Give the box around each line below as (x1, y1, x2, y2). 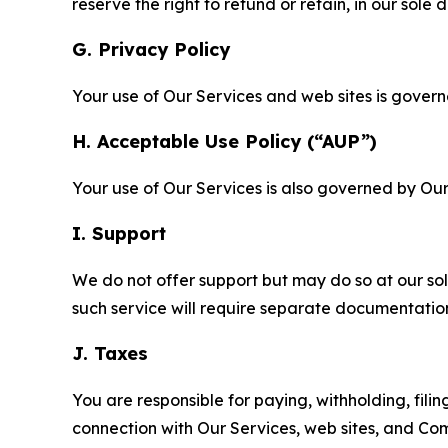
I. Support (72, 221, 166, 245)
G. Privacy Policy (72, 37, 230, 61)
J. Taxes (72, 341, 148, 365)
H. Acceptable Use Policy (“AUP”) (72, 129, 377, 153)
